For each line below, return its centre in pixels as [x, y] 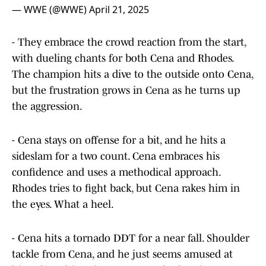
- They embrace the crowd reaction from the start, [129, 42]
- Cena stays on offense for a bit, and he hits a [119, 140]
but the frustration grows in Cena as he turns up [126, 91]
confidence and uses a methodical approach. [116, 172]
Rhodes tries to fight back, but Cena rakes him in [126, 189]
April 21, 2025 [119, 10]
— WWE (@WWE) [50, 10]
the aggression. [47, 107]
